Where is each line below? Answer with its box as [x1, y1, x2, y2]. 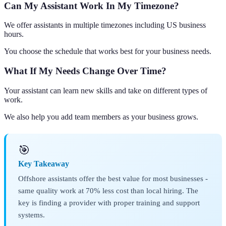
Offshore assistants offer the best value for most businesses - [18, 174, 208, 183]
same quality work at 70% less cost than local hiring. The [18, 186, 198, 195]
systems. [18, 210, 45, 219]
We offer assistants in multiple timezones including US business [4, 21, 206, 30]
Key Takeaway [18, 159, 69, 168]
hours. [4, 30, 24, 39]
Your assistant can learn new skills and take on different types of [4, 86, 207, 95]
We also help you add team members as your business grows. [4, 112, 198, 121]
